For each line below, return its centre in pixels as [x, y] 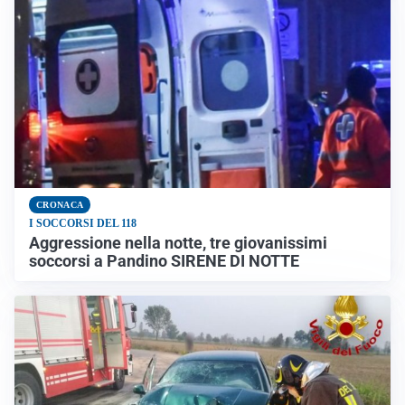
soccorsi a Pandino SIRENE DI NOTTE [164, 261]
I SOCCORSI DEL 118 [83, 223]
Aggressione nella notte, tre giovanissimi [178, 243]
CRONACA [60, 205]
